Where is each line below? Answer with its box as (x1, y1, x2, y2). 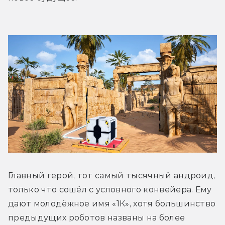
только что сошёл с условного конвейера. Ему (8, 184, 212, 194)
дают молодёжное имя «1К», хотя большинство (8, 198, 216, 208)
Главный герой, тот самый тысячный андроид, (8, 170, 215, 180)
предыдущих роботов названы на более (8, 212, 185, 222)
